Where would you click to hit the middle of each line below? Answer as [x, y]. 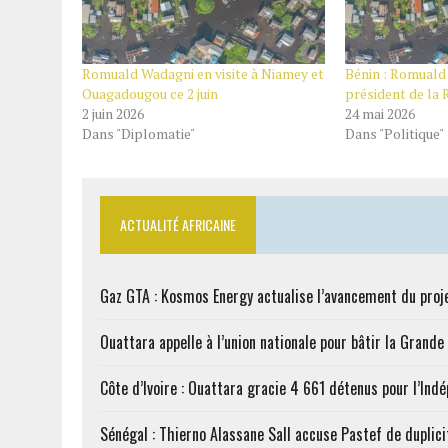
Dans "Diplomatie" [138, 133]
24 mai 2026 [379, 113]
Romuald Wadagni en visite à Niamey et [203, 73]
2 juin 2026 [113, 113]
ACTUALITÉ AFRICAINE [178, 224]
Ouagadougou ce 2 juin [150, 93]
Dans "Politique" [394, 133]
